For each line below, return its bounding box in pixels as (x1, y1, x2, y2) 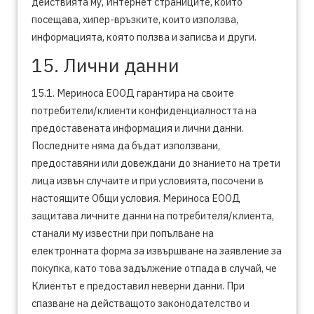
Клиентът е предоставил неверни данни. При (32, 279, 245, 292)
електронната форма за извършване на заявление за (32, 244, 282, 257)
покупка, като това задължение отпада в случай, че (32, 261, 277, 275)
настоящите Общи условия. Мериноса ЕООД (32, 191, 240, 205)
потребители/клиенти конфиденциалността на (32, 104, 257, 117)
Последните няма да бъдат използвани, (32, 139, 220, 152)
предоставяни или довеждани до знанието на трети (32, 156, 280, 170)
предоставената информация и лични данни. (32, 121, 244, 135)
